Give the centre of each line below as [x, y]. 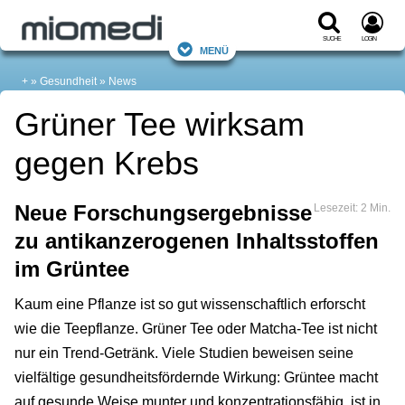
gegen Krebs [107, 164]
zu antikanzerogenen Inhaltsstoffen [197, 241]
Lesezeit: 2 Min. [352, 208]
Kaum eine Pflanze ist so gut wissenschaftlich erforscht [190, 305]
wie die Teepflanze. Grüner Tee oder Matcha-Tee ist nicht [196, 329]
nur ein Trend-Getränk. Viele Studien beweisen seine [184, 353]
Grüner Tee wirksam [160, 125]
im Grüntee [72, 269]
